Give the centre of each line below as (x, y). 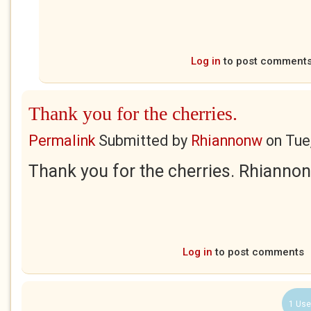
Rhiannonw (227, 141)
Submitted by (143, 141)
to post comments (258, 252)
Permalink (62, 141)
